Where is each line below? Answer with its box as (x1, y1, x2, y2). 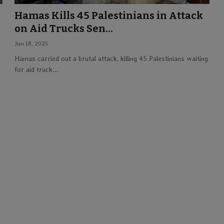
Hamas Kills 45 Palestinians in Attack (14, 9, 203, 21)
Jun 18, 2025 (14, 39, 48, 47)
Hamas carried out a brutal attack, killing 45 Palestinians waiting (14, 54, 208, 62)
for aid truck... (14, 65, 59, 73)
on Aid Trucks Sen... (14, 22, 113, 34)
